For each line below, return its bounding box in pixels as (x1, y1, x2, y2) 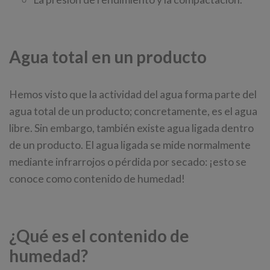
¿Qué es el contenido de (9, 225, 189, 246)
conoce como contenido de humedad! (9, 172, 185, 185)
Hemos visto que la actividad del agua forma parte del (9, 87, 257, 101)
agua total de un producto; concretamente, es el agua (9, 104, 257, 118)
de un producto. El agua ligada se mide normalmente (9, 138, 251, 151)
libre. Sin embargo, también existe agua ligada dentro (9, 121, 254, 134)
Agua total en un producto (9, 46, 207, 67)
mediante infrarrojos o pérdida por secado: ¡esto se (9, 155, 246, 168)
